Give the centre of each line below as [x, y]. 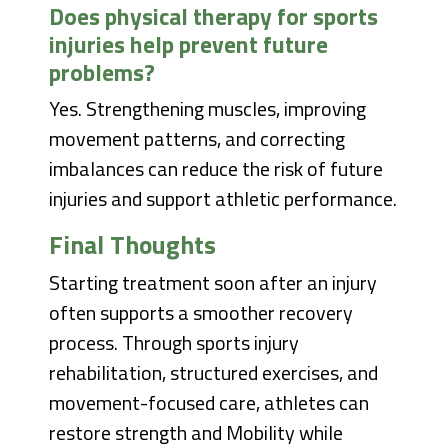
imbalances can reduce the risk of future [216, 169]
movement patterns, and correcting [197, 139]
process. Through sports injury [174, 343]
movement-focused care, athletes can [209, 403]
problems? [102, 72]
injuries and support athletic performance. [223, 199]
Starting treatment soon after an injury [213, 283]
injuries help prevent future [189, 44]
